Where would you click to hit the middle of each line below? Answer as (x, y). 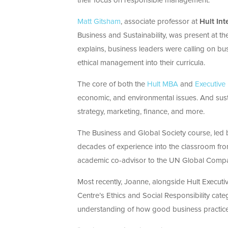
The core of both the (112, 84)
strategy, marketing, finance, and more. (141, 112)
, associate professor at (160, 22)
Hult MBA (163, 84)
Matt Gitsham (99, 22)
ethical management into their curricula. (141, 63)
